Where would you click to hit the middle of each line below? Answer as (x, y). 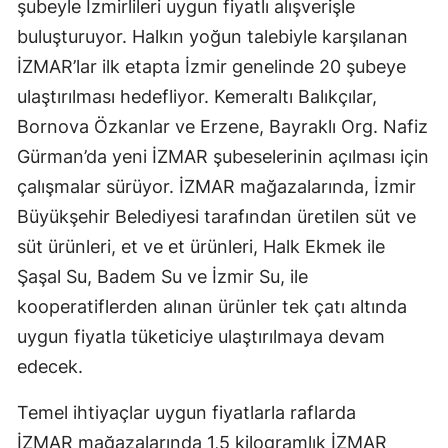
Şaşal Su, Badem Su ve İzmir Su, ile (162, 277)
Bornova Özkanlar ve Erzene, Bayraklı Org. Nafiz (222, 127)
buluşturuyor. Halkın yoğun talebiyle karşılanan (212, 37)
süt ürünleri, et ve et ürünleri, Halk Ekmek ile (201, 247)
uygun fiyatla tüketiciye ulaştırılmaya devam (201, 337)
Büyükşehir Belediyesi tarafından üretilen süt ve (216, 217)
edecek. (50, 367)
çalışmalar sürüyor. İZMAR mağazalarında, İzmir (216, 187)
